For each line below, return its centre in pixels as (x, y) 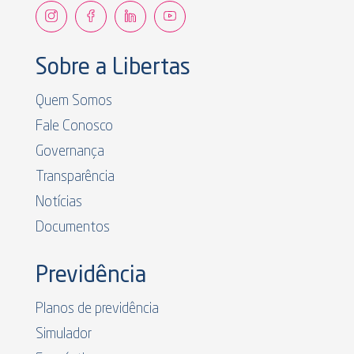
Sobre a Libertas (113, 68)
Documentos (73, 227)
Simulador (64, 334)
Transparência (75, 177)
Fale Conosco (74, 126)
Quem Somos (74, 101)
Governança (70, 151)
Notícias (59, 202)
